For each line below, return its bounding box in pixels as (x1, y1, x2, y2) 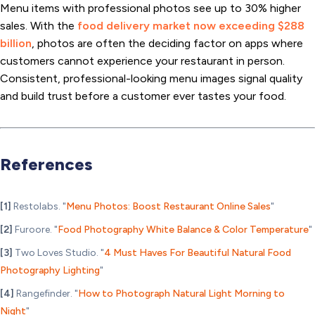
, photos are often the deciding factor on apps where (32, 37, 303, 51)
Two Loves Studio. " (13, 247, 104, 259)
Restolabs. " (11, 200, 66, 213)
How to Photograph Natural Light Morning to (78, 288, 285, 300)
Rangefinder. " (14, 288, 78, 300)
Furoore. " (13, 224, 58, 236)
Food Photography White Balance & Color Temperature (58, 224, 309, 236)
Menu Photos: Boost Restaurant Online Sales (66, 200, 271, 213)
